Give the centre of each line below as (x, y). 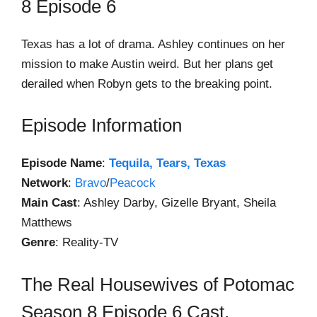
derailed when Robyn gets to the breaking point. (147, 83)
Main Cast (49, 203)
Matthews (47, 223)
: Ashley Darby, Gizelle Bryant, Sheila (177, 203)
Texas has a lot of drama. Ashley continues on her (153, 44)
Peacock (133, 183)
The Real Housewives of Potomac (158, 284)
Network (45, 183)
